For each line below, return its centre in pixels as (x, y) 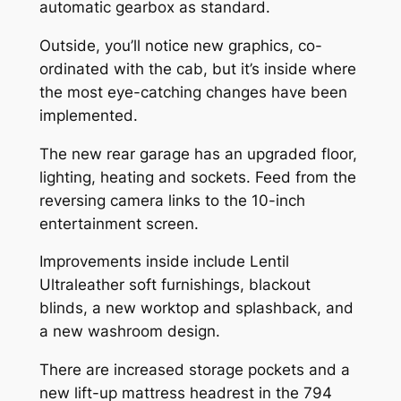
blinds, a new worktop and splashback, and (196, 308)
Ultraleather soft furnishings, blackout (175, 285)
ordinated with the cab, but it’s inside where (197, 68)
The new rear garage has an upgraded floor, (198, 154)
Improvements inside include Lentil (164, 262)
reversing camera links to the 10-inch (172, 200)
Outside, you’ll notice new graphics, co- (180, 45)
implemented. (88, 115)
